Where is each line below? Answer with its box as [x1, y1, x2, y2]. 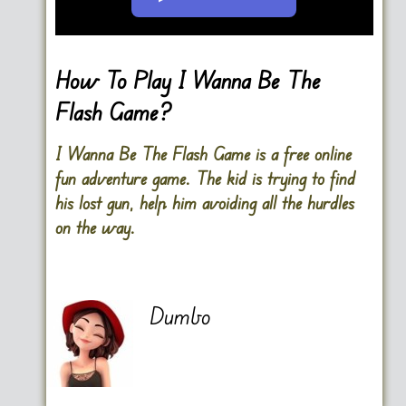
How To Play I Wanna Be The [54, 65, 321, 94]
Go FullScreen [72, 3, 147, 22]
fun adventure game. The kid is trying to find [54, 167, 355, 190]
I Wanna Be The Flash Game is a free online [54, 142, 352, 166]
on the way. [54, 216, 135, 239]
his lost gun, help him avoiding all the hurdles [54, 191, 354, 215]
